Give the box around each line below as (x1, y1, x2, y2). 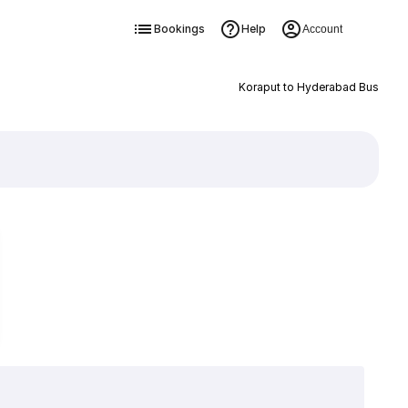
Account (301, 23, 342, 36)
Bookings (153, 22, 205, 36)
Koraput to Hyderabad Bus (238, 80, 379, 94)
